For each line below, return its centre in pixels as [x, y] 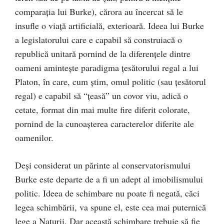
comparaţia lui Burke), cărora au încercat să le [99, 11]
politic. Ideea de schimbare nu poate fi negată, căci [107, 193]
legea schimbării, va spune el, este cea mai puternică [110, 207]
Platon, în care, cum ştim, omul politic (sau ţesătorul [110, 81]
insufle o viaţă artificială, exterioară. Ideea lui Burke [109, 25]
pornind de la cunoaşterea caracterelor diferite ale [104, 123]
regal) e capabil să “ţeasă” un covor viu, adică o [101, 95]
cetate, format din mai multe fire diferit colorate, [102, 109]
